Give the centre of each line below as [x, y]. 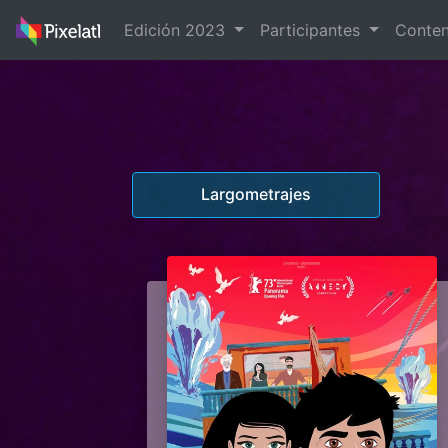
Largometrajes [255, 194]
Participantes [312, 30]
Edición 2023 [177, 30]
